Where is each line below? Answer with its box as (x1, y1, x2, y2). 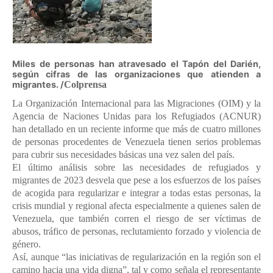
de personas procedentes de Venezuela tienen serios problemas (12, 136, 261, 147)
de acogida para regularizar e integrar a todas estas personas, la (12, 188, 261, 199)
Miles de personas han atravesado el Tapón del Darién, (12, 58, 261, 69)
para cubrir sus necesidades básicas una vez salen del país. (12, 149, 235, 160)
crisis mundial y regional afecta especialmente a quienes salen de (12, 200, 261, 211)
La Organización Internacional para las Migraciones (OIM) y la (12, 98, 261, 109)
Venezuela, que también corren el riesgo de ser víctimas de (12, 213, 261, 224)
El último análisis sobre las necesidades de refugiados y (12, 162, 261, 173)
